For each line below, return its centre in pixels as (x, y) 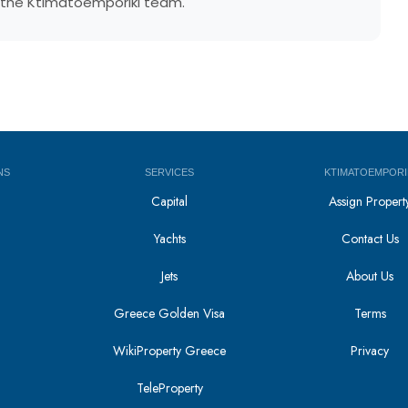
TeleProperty (169, 388)
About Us (370, 276)
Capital (170, 201)
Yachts (169, 239)
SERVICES (170, 172)
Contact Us (370, 239)
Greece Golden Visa (170, 313)
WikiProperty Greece (170, 351)
